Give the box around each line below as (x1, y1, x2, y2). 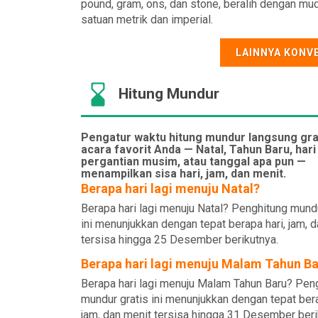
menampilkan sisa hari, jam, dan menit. (81, 167, 286, 180)
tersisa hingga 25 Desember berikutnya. (81, 233, 278, 246)
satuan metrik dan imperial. (81, 13, 213, 26)
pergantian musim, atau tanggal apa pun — (81, 155, 306, 168)
